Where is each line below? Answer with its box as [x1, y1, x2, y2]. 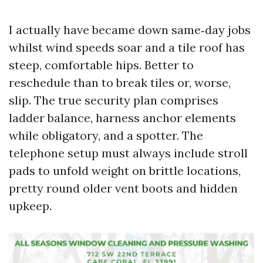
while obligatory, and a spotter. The [9, 128, 203, 143]
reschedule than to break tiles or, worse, [9, 75, 231, 90]
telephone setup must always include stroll [9, 146, 248, 160]
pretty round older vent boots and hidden [9, 181, 238, 195]
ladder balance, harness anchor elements [9, 110, 236, 125]
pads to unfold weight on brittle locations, [9, 163, 241, 178]
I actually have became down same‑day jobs [9, 22, 251, 37]
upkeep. [9, 198, 52, 213]
